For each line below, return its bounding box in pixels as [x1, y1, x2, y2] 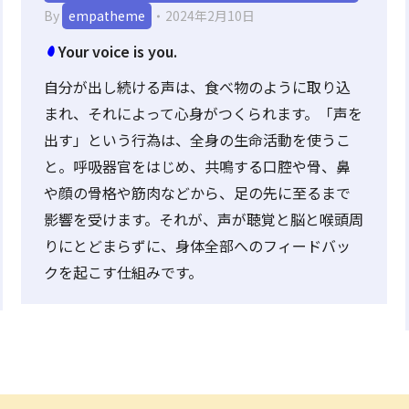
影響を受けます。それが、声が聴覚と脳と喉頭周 [44, 208, 363, 230]
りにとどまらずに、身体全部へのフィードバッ [44, 235, 351, 257]
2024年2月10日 [165, 6, 255, 25]
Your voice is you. [58, 40, 177, 62]
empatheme [68, 6, 145, 25]
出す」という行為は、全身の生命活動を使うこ [44, 129, 351, 151]
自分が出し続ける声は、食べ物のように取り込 [44, 76, 351, 98]
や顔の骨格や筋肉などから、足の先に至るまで [44, 182, 351, 204]
